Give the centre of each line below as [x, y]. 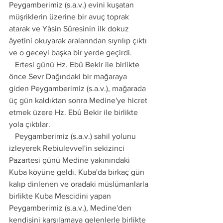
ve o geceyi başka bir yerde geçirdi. [71, 53]
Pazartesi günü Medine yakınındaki [70, 160]
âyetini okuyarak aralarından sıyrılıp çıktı [79, 41]
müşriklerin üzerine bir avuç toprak [70, 17]
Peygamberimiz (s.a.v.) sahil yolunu [12, 136]
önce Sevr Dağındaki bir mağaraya [69, 76]
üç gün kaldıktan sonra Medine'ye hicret [79, 100]
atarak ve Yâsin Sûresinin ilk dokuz [70, 29]
